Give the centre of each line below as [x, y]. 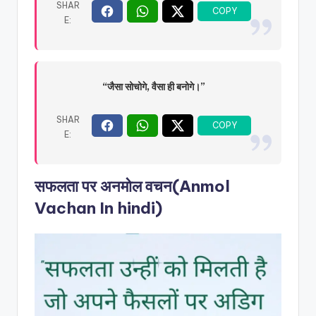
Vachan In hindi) [98, 208]
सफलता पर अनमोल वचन [103, 186]
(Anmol [201, 186]
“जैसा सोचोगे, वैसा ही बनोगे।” [153, 86]
